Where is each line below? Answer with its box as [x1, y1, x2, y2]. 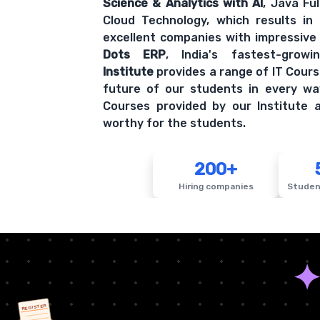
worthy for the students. [103, 116, 246, 131]
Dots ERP [103, 48, 166, 62]
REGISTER [17, 303, 44, 311]
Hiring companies [178, 181, 254, 192]
